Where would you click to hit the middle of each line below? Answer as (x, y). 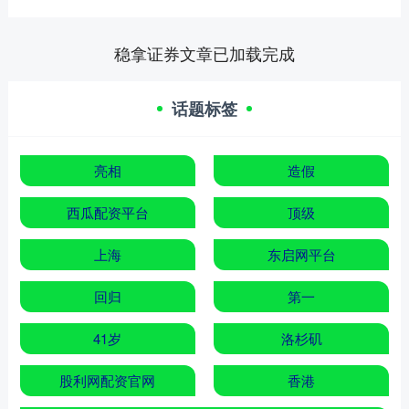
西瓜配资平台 (107, 213)
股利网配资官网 (108, 381)
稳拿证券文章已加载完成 (204, 53)
